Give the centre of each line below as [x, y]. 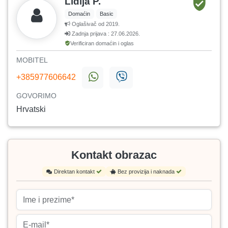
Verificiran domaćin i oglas [102, 44]
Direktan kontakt [75, 172]
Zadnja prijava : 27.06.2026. [105, 34]
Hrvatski [31, 109]
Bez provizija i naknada [147, 172]
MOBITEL [32, 60]
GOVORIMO [36, 96]
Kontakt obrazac [114, 155]
